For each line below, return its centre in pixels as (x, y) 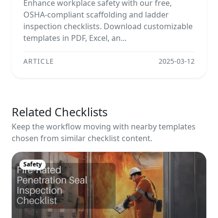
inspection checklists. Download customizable (108, 27)
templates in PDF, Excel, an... (75, 38)
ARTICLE (39, 61)
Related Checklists (60, 112)
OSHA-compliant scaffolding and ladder (96, 15)
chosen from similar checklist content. (82, 138)
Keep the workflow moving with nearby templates (104, 127)
